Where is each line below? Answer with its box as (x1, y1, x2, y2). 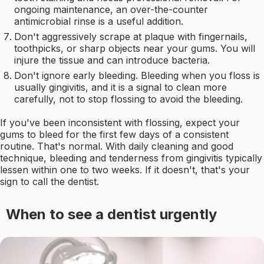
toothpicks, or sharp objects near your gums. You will (14, 42, 255, 55)
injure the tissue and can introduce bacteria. (14, 54, 210, 67)
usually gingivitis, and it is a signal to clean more (14, 81, 227, 94)
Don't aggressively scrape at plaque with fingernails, (14, 31, 247, 43)
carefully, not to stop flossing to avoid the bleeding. (14, 93, 243, 105)
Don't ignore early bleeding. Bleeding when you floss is (14, 70, 260, 82)
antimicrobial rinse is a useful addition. (14, 15, 183, 28)
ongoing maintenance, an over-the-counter (14, 4, 208, 16)
